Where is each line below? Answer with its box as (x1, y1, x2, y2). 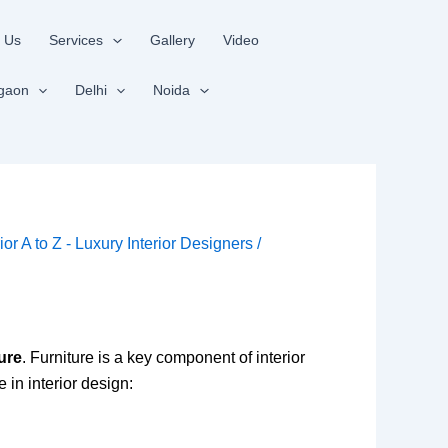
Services (49, 32, 104, 48)
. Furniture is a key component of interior (22, 349, 305, 366)
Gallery (149, 32, 195, 48)
